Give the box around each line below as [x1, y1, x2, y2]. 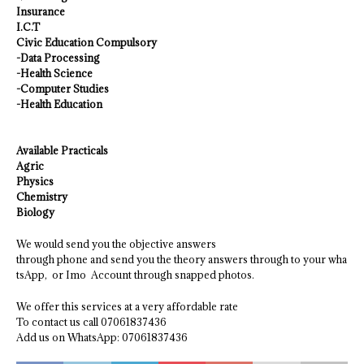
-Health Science [16, 67, 93, 80]
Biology [16, 206, 54, 219]
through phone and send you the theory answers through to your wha [16, 253, 347, 266]
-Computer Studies [16, 82, 109, 95]
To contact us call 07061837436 [16, 315, 167, 328]
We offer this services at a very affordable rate [16, 300, 238, 313]
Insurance [16, 5, 65, 18]
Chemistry [16, 190, 67, 203]
